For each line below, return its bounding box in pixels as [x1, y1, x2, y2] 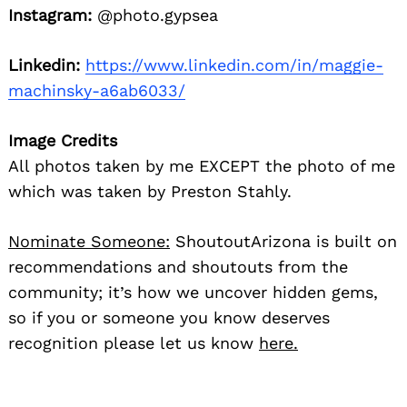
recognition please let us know [8, 333, 259, 352]
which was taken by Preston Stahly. [8, 181, 292, 201]
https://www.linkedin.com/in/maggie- [85, 55, 383, 74]
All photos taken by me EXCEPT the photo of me [8, 155, 395, 175]
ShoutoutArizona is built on [170, 231, 397, 251]
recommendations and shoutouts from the [8, 256, 348, 276]
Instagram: [8, 5, 92, 25]
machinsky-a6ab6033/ [8, 80, 185, 100]
